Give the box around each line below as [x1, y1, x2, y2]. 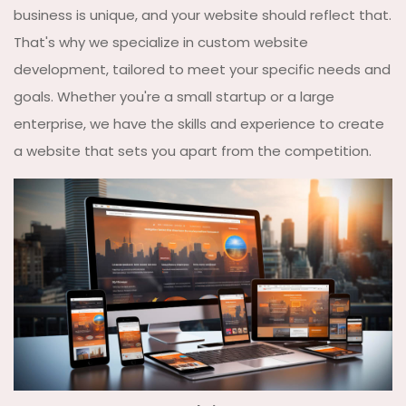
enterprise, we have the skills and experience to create [14, 113, 384, 133]
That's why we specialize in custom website [14, 32, 308, 52]
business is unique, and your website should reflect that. [14, 5, 391, 24]
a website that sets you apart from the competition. [14, 140, 372, 160]
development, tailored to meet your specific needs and [14, 59, 391, 79]
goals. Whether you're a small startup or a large [14, 86, 334, 106]
